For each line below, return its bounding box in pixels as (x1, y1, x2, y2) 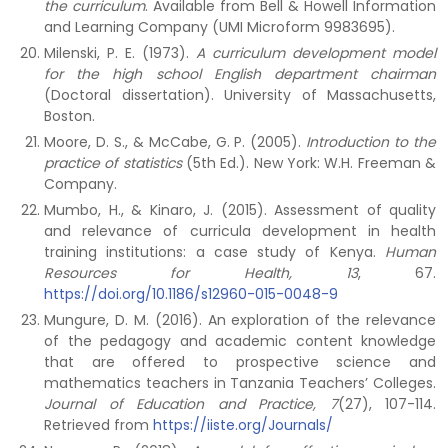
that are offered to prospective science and (44, 352, 436, 372)
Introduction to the (306, 132, 437, 152)
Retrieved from (44, 415, 153, 435)
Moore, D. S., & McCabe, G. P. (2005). (44, 132, 307, 152)
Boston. (44, 106, 95, 126)
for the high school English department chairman (44, 64, 436, 84)
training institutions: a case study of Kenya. (44, 242, 385, 262)
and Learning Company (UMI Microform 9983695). (44, 17, 395, 37)
